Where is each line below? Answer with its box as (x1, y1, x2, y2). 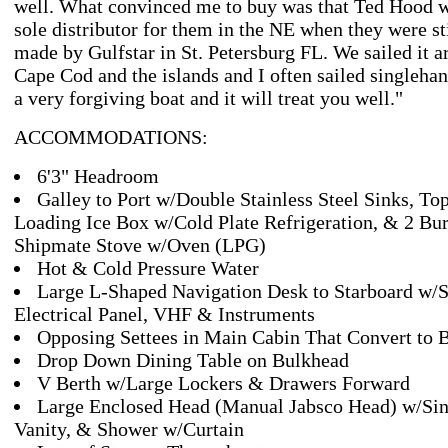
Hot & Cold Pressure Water (37, 257, 259, 279)
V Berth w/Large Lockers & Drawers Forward (37, 372, 410, 394)
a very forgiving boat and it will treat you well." (14, 87, 403, 109)
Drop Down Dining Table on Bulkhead (37, 349, 349, 371)
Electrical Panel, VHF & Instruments (14, 303, 315, 325)
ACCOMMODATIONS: (14, 126, 208, 148)
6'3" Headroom (37, 165, 159, 187)
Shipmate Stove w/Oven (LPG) (14, 234, 266, 256)
